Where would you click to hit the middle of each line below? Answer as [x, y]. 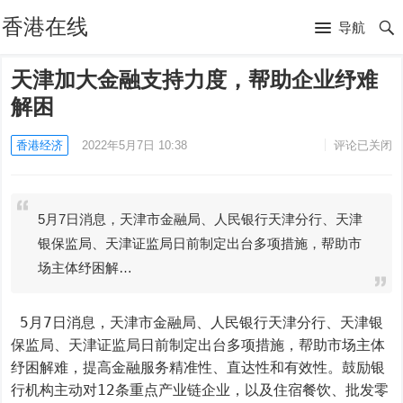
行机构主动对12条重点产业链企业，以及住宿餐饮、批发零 [200, 390]
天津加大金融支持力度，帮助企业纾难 [195, 80]
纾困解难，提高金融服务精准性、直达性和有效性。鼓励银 [198, 367]
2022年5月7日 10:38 [135, 145]
